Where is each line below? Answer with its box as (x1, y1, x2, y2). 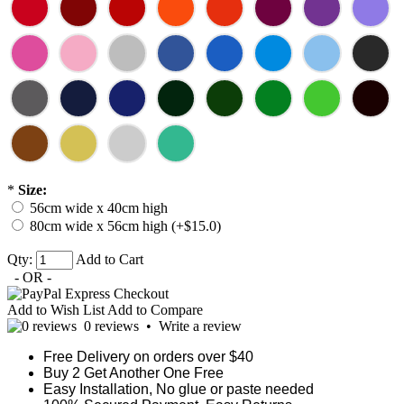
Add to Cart (76, 252, 143, 268)
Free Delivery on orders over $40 (43, 349, 253, 365)
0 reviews (84, 318, 139, 335)
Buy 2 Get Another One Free (43, 365, 224, 381)
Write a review (159, 318, 242, 335)
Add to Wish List (7, 302, 105, 318)
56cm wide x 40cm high (30, 200, 168, 216)
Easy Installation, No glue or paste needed (43, 381, 314, 398)
